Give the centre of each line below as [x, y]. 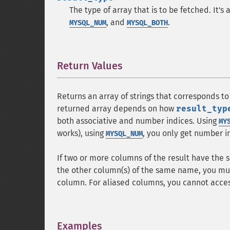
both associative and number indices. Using [138, 121]
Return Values [90, 66]
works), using [81, 133]
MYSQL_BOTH [147, 23]
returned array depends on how [117, 109]
